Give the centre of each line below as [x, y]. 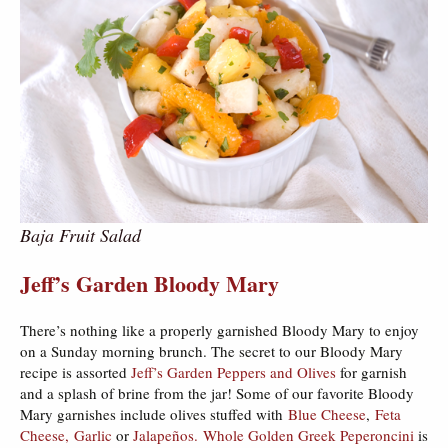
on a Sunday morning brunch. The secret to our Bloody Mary [211, 350]
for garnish [371, 371]
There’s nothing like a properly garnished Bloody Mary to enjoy [219, 329]
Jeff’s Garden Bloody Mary [149, 283]
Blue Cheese [327, 413]
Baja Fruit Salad [80, 234]
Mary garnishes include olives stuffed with [154, 413]
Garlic [93, 434]
